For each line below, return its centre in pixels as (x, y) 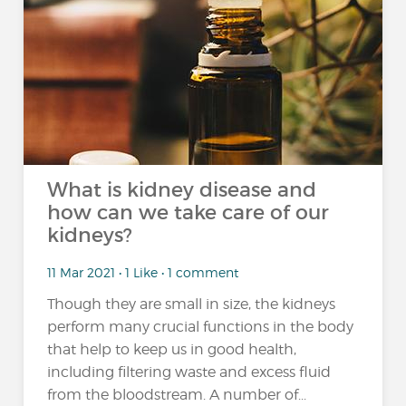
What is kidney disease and (182, 190)
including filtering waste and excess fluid (189, 372)
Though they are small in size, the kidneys (192, 304)
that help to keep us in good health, (172, 350)
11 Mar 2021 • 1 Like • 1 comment (143, 272)
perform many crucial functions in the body (201, 327)
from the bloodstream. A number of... (177, 395)
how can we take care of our (188, 213)
